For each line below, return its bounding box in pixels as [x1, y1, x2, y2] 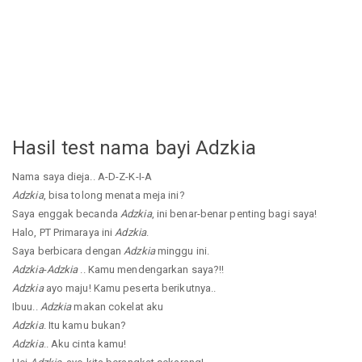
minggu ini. [154, 245, 210, 258]
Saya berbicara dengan [12, 245, 124, 258]
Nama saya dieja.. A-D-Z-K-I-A [12, 170, 152, 183]
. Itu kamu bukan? [43, 319, 127, 332]
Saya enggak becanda [12, 208, 120, 221]
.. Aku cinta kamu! [43, 338, 127, 351]
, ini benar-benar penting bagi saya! [151, 208, 318, 221]
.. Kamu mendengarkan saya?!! [78, 263, 225, 276]
